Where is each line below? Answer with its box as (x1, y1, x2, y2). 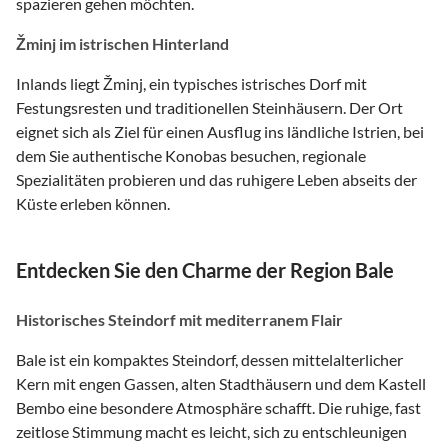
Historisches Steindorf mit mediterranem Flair (16, 309, 343, 329)
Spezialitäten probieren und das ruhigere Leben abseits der (16, 169, 417, 189)
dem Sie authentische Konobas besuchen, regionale (16, 145, 366, 165)
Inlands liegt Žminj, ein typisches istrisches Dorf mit (16, 73, 367, 93)
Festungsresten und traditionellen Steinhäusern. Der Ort (16, 97, 403, 117)
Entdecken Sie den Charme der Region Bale (16, 257, 394, 282)
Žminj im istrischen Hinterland (16, 33, 229, 53)
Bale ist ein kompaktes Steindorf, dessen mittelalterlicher (16, 349, 403, 369)
